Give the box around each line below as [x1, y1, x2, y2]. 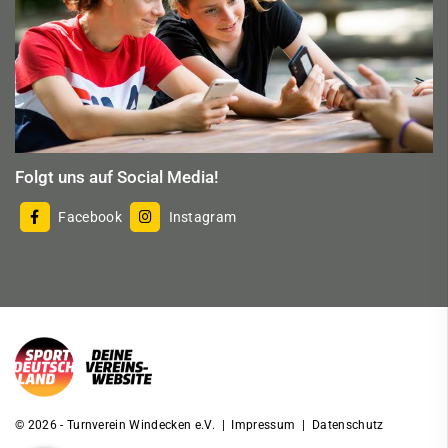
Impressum [231, 417, 296, 432]
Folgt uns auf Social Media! [15, 167, 219, 187]
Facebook [55, 208, 122, 226]
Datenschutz [311, 417, 384, 432]
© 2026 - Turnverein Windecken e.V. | [15, 417, 232, 432]
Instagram [165, 208, 237, 226]
